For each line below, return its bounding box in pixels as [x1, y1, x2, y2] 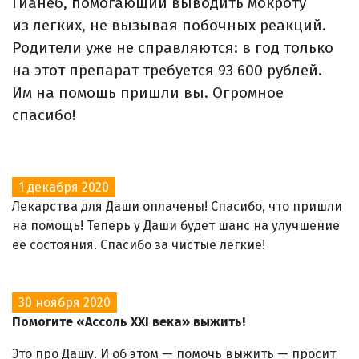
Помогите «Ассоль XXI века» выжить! [12, 313, 245, 329]
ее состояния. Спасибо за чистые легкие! [12, 236, 265, 252]
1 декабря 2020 [18, 179, 109, 195]
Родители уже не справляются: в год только [12, 38, 333, 57]
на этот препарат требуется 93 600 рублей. [12, 60, 322, 79]
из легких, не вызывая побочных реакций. [12, 15, 326, 34]
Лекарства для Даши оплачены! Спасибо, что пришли [12, 198, 342, 214]
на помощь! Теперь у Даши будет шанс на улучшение [12, 217, 340, 233]
